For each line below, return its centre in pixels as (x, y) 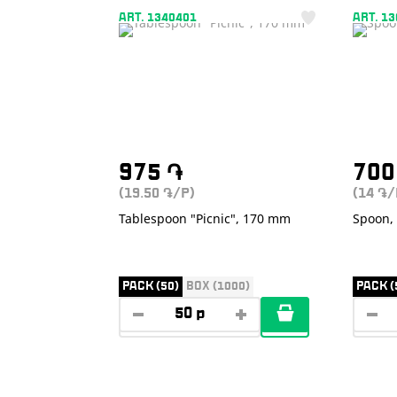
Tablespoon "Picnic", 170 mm (205, 218)
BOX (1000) (218, 286)
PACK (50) (151, 286)
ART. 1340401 (158, 18)
